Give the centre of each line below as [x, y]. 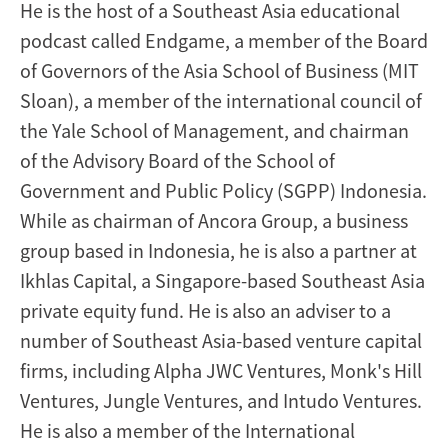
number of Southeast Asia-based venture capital [221, 340]
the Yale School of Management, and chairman [214, 130]
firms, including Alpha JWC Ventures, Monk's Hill [221, 370]
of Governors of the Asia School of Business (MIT [219, 70]
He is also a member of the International [187, 430]
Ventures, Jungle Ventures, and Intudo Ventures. [221, 400]
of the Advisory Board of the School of [177, 160]
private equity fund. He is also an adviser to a [205, 310]
